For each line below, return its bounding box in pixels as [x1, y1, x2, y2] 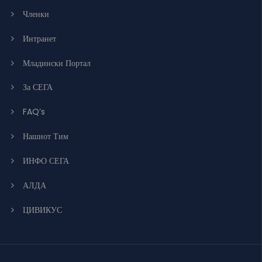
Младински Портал [23, 57, 91, 69]
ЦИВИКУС [23, 204, 62, 216]
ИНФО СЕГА [23, 154, 69, 167]
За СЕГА [23, 81, 53, 93]
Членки [23, 8, 49, 20]
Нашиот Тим [23, 130, 68, 142]
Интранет [23, 32, 56, 44]
